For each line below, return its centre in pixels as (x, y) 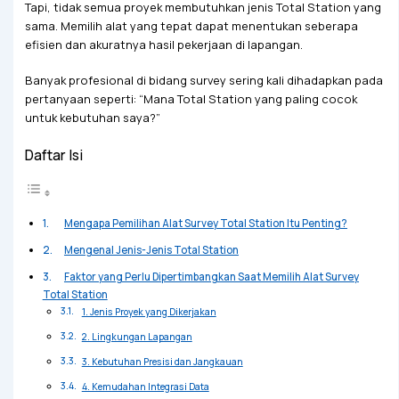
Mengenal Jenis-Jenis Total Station (151, 249)
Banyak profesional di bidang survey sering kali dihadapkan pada (204, 80)
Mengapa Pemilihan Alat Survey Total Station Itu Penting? (205, 223)
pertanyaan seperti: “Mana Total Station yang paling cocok (191, 98)
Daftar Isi (53, 155)
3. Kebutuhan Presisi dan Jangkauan (162, 361)
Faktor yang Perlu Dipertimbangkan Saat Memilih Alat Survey (211, 276)
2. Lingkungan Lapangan (137, 336)
